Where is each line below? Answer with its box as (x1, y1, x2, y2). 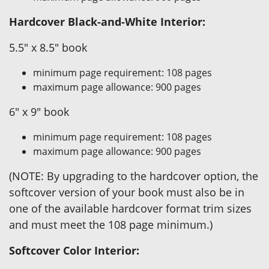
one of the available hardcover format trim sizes (9, 201, 252, 216)
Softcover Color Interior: (9, 243, 139, 258)
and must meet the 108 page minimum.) (9, 217, 213, 232)
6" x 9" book (9, 104, 69, 119)
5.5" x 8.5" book (9, 40, 87, 55)
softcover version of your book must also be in (9, 185, 244, 199)
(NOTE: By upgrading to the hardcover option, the (9, 169, 258, 183)
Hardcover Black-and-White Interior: (9, 14, 205, 29)
